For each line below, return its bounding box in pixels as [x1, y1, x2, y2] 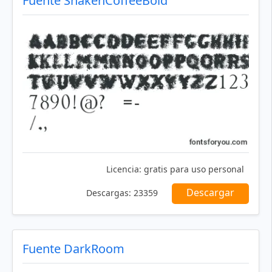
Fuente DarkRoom [22, 240, 124, 257]
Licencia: [106, 163, 141, 175]
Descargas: [86, 187, 131, 199]
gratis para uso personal [141, 163, 244, 175]
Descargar [186, 186, 234, 200]
